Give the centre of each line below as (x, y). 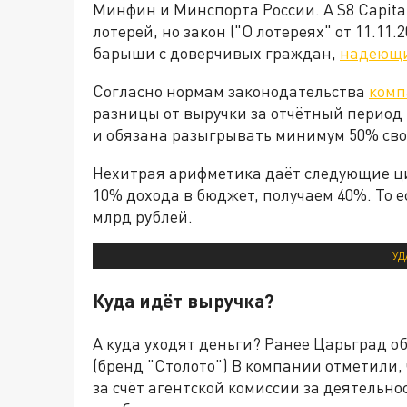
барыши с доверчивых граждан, (216, 52)
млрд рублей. (143, 216)
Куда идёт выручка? (183, 300)
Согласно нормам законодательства (231, 90)
